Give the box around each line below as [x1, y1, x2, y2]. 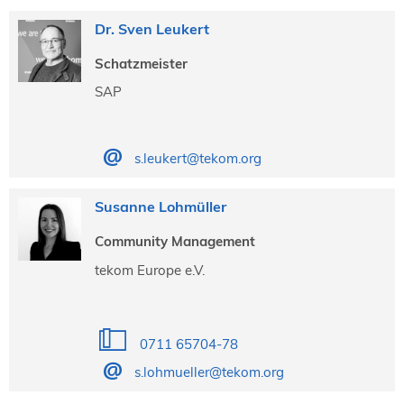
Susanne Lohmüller [94, 197, 226, 216]
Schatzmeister [94, 54, 188, 72]
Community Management [94, 233, 255, 251]
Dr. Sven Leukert [94, 19, 209, 38]
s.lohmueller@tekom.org [133, 363, 284, 381]
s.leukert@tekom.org [133, 150, 262, 168]
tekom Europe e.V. [94, 261, 205, 279]
